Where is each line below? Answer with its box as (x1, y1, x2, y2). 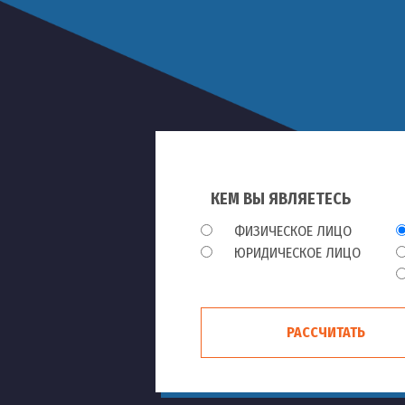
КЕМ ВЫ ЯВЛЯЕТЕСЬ (211, 189, 351, 209)
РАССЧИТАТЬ (287, 324, 365, 341)
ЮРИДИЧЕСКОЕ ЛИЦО (231, 244, 361, 261)
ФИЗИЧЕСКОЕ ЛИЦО (231, 222, 352, 240)
